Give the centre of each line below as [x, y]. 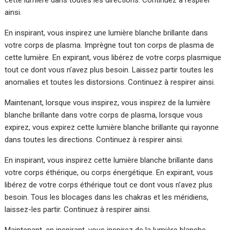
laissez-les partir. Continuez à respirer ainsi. [78, 209]
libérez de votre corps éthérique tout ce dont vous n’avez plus [109, 185]
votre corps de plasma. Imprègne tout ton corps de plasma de [110, 45]
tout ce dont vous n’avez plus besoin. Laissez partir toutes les [109, 70]
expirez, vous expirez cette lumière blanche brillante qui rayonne [112, 127]
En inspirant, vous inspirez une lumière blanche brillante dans [107, 33]
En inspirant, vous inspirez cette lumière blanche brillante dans [109, 160]
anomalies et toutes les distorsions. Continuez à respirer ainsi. [110, 82]
